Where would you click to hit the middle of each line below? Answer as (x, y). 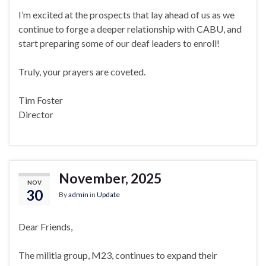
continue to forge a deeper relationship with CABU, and (130, 29)
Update (108, 195)
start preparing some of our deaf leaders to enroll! (119, 43)
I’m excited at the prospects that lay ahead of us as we (126, 15)
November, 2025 (110, 178)
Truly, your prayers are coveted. (82, 72)
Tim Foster (41, 100)
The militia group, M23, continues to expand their (118, 255)
